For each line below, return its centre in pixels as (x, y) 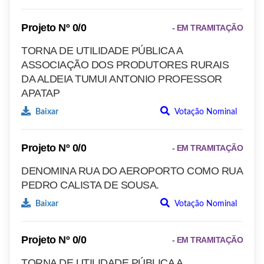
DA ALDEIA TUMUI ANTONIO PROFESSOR (122, 79)
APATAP (40, 93)
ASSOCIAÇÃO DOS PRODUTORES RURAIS (125, 65)
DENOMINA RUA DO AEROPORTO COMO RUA (132, 171)
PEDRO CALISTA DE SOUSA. (90, 185)
